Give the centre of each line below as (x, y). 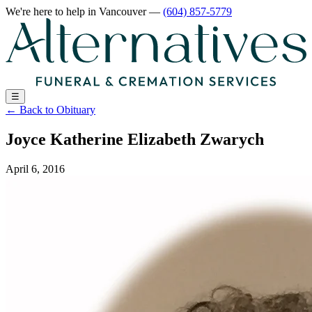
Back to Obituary (57, 110)
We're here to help (47, 11)
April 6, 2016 (35, 169)
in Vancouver (118, 11)
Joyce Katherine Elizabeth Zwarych (135, 140)
